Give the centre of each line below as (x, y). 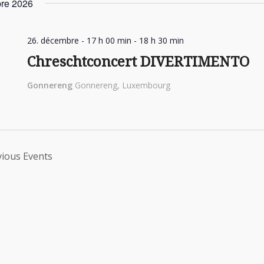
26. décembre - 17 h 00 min (79, 40)
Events (38, 156)
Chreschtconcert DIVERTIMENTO (138, 62)
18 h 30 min (161, 40)
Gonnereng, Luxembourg (122, 85)
